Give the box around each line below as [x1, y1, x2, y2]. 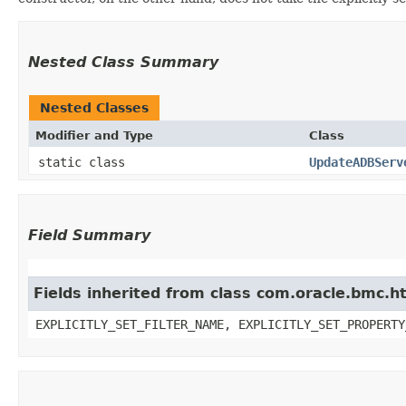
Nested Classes [40, 100, 149, 115]
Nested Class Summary [28, 53, 218, 71]
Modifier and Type [35, 128, 153, 142]
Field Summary [28, 226, 150, 244]
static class [38, 154, 132, 169]
